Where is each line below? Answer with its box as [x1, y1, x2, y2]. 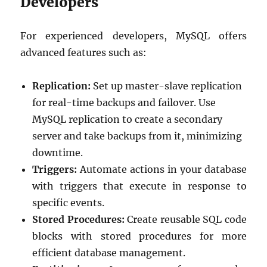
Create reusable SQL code [124, 213, 247, 225]
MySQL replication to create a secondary [32, 113, 223, 125]
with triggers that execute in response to [32, 179, 247, 192]
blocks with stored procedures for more [32, 229, 247, 242]
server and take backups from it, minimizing [32, 129, 243, 142]
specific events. [32, 196, 105, 209]
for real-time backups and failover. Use [32, 96, 216, 108]
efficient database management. [32, 246, 186, 259]
